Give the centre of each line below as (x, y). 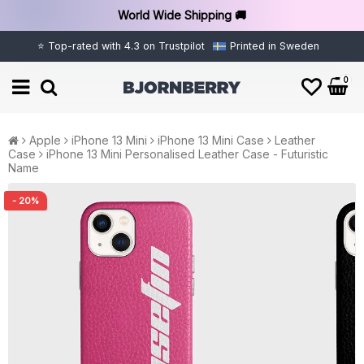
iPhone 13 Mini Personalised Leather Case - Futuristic (187, 154)
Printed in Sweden (274, 46)
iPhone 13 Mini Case (211, 140)
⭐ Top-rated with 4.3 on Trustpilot (121, 46)
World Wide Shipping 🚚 (182, 15)
